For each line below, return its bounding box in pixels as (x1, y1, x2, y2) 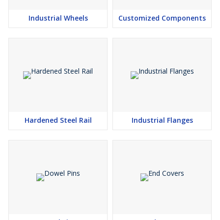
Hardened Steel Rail (24, 115, 92, 125)
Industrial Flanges (131, 115, 193, 125)
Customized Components (118, 13, 206, 23)
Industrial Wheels (28, 13, 88, 23)
